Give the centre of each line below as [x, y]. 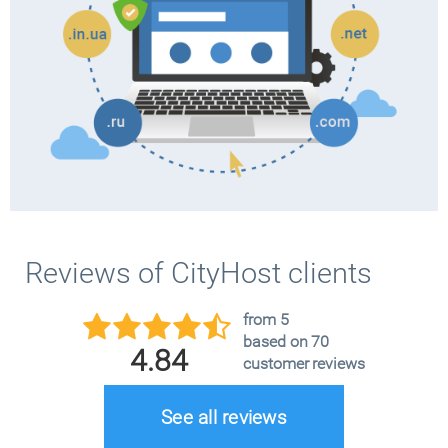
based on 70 [286, 341]
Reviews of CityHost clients [198, 273]
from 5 [266, 319]
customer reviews [304, 363]
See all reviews [224, 417]
